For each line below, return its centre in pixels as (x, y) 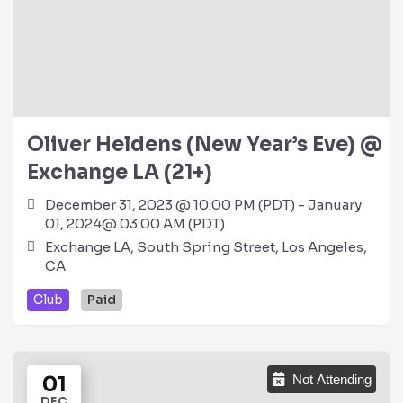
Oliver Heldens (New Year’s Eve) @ (205, 144)
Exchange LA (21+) (122, 172)
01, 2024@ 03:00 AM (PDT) (135, 224)
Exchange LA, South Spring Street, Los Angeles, (206, 247)
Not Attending (332, 379)
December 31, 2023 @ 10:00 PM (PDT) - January (203, 205)
